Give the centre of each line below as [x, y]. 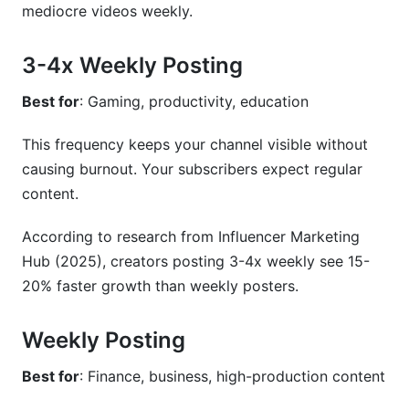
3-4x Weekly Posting [132, 65]
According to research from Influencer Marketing [191, 236]
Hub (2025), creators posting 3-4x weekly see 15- [196, 261]
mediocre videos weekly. [107, 11]
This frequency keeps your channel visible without [195, 144]
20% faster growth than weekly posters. [160, 286]
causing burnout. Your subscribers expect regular [192, 169]
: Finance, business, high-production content [232, 376]
